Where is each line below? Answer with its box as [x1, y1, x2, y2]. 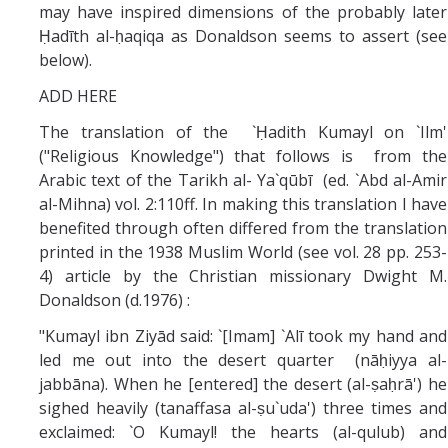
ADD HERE [39, 84, 117, 107]
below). [39, 48, 92, 71]
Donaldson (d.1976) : [39, 288, 190, 311]
